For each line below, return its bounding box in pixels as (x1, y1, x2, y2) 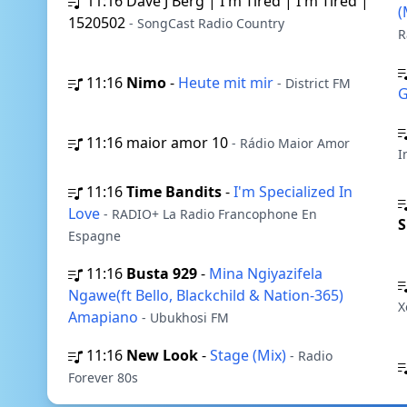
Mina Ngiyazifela (209, 263, 323, 283)
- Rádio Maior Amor (232, 134, 350, 152)
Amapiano (68, 307, 142, 327)
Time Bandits (126, 182, 222, 202)
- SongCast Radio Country (129, 15, 284, 32)
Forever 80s (68, 369, 138, 386)
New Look (126, 345, 198, 365)
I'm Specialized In (233, 182, 352, 202)
